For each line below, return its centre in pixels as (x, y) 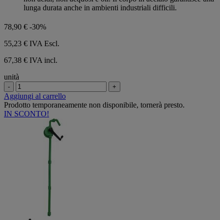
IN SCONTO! (27, 113)
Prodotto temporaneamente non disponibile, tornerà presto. (94, 105)
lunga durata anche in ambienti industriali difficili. (100, 7)
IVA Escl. (44, 43)
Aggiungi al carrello (35, 96)
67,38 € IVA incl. (31, 60)
